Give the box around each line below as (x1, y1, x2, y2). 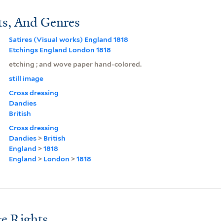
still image (8, 74, 43, 82)
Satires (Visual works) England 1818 (8, 35, 128, 43)
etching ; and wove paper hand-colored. (8, 60, 142, 68)
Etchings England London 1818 (8, 45, 111, 54)
